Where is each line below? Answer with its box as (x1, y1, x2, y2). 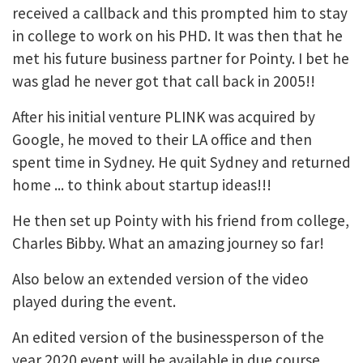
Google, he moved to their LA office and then (12, 129, 312, 149)
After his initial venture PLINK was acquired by (12, 106, 315, 126)
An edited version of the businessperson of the (12, 327, 324, 347)
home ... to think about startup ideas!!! (12, 174, 271, 194)
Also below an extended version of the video (12, 268, 309, 288)
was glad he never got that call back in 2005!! (12, 70, 315, 91)
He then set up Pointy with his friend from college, (12, 210, 349, 230)
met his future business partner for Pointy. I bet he (12, 48, 349, 68)
